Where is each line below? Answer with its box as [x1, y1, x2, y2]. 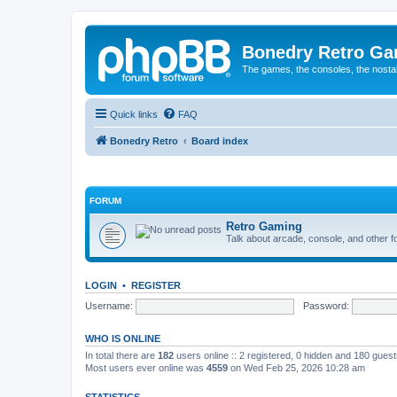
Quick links [110, 108, 158, 120]
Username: [85, 300, 133, 311]
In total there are [85, 350, 158, 361]
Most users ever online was [85, 362, 206, 373]
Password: [302, 300, 349, 311]
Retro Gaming [226, 220, 302, 233]
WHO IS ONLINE [85, 333, 160, 344]
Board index [191, 135, 248, 146]
